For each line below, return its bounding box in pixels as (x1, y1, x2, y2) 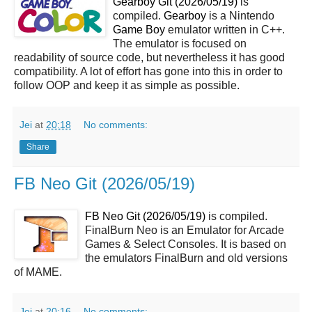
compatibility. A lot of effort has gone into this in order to (14, 65, 283, 77)
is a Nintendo (206, 9, 274, 22)
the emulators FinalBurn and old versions (85, 252, 288, 265)
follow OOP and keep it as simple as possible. (14, 79, 240, 91)
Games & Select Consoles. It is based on (85, 238, 286, 251)
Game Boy (113, 23, 165, 36)
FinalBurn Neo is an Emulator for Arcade (85, 224, 284, 237)
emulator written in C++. (165, 23, 285, 36)
